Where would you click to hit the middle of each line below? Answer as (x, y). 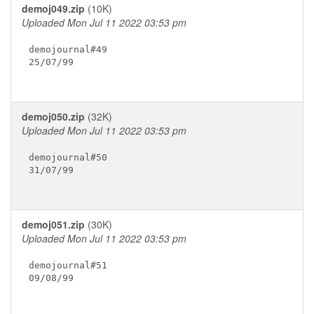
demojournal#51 (68, 265)
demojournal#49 (68, 49)
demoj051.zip (53, 224)
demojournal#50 (68, 157)
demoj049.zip (53, 8)
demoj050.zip (53, 116)
